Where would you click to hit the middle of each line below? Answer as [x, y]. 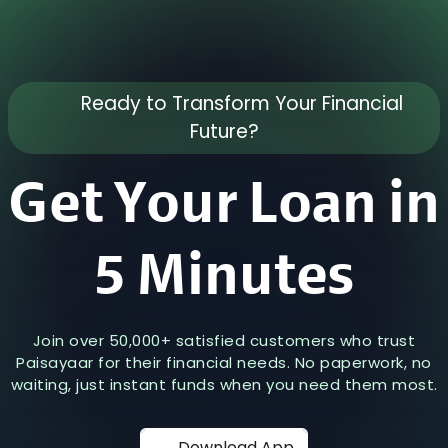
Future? [224, 131]
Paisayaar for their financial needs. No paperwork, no [224, 362]
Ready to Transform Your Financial [240, 103]
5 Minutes [224, 278]
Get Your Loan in [224, 206]
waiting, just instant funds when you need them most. [224, 384]
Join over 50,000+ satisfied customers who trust [224, 340]
